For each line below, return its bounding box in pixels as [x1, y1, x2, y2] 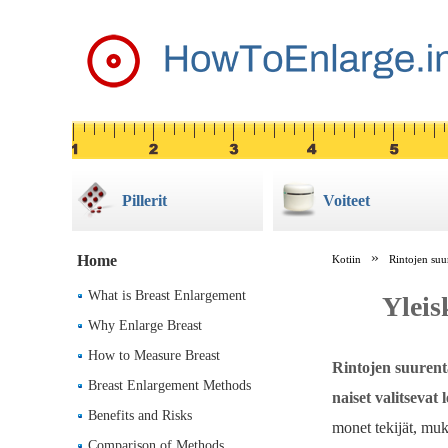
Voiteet [323, 192, 370, 209]
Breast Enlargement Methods [88, 378, 251, 393]
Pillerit [122, 192, 167, 209]
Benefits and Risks [88, 408, 192, 423]
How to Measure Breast [88, 348, 220, 363]
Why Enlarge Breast [88, 318, 202, 333]
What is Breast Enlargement [88, 288, 246, 303]
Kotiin [332, 253, 361, 265]
